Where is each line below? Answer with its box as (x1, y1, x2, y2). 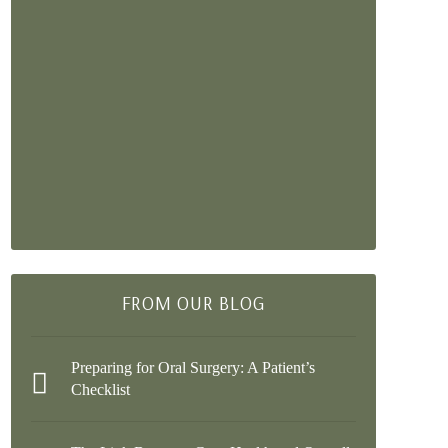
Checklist (71, 380, 131, 398)
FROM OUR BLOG (121, 290, 266, 315)
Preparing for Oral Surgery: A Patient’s (71, 358, 316, 376)
